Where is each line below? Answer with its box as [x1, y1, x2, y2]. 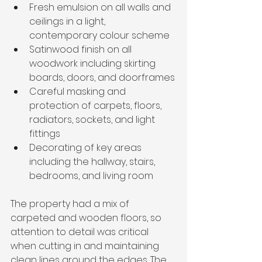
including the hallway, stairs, [29, 155, 157, 168]
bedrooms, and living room [29, 169, 153, 182]
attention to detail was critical [11, 225, 151, 239]
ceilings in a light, [29, 15, 108, 28]
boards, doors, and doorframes [29, 71, 175, 84]
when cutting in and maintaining [11, 239, 161, 253]
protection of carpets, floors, [29, 99, 164, 112]
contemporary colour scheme [29, 29, 170, 42]
